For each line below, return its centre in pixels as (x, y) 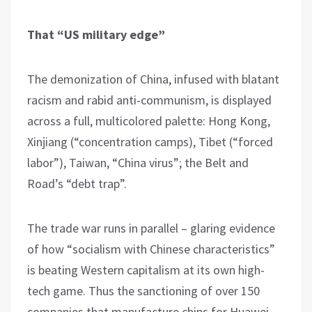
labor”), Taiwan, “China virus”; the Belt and (138, 162)
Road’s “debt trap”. (77, 183)
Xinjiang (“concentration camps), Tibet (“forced (150, 141)
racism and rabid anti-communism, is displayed (149, 100)
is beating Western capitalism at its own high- (146, 270)
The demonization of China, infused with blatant (153, 79)
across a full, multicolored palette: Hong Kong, (149, 120)
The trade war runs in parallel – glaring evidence (151, 228)
